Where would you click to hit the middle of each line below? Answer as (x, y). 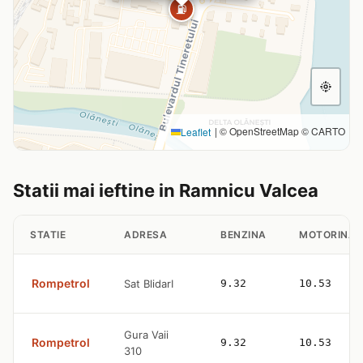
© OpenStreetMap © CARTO (281, 130)
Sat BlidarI (149, 283)
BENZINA (243, 234)
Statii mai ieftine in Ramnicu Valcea (166, 190)
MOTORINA (327, 234)
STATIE (48, 234)
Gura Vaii (146, 334)
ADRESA (145, 234)
